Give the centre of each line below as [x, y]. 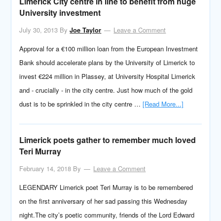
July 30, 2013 [39, 30]
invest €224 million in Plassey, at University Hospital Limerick [108, 76]
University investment [60, 13]
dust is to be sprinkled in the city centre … [81, 104]
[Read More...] [163, 104]
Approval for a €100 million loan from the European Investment [109, 49]
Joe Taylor [86, 30]
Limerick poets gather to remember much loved [108, 140]
